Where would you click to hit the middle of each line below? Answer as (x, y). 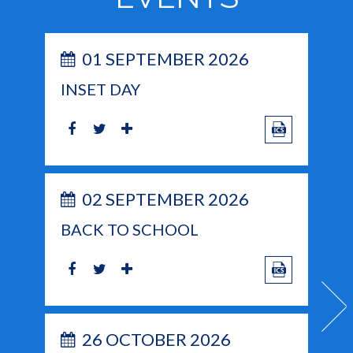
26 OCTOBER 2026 (156, 339)
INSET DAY (101, 89)
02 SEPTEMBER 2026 (165, 199)
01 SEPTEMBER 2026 (165, 58)
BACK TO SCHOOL (130, 229)
